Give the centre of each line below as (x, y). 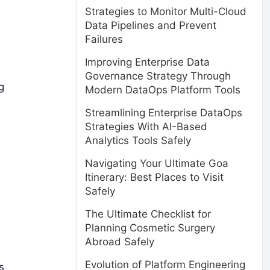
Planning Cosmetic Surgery (150, 228)
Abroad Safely (120, 242)
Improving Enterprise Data (147, 62)
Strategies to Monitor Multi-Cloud (166, 11)
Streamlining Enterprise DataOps (164, 113)
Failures (104, 39)
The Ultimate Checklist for (148, 214)
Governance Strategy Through (158, 76)
